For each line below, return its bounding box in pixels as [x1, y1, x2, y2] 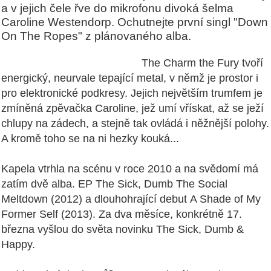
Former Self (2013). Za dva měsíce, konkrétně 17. [1, 207, 242, 220]
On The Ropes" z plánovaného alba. [1, 28, 191, 42]
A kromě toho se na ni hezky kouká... [1, 132, 179, 145]
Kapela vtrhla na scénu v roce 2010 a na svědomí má [1, 162, 258, 175]
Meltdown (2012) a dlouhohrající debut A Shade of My [1, 192, 261, 205]
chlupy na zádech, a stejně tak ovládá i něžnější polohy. [1, 117, 269, 129]
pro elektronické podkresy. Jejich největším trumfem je [1, 87, 263, 99]
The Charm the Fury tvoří [139, 56, 263, 69]
